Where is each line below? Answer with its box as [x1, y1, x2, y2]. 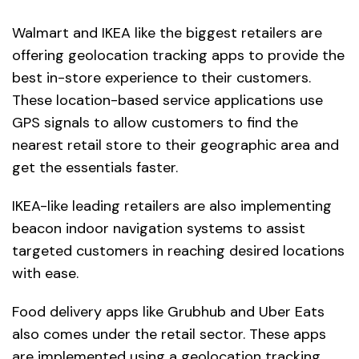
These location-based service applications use [12, 91, 323, 111]
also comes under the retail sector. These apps [12, 325, 326, 345]
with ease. [12, 264, 79, 284]
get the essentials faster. [12, 158, 178, 178]
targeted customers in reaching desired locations [12, 241, 345, 261]
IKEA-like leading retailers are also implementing [12, 196, 332, 216]
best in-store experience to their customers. [12, 68, 311, 88]
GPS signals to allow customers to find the [12, 113, 298, 133]
